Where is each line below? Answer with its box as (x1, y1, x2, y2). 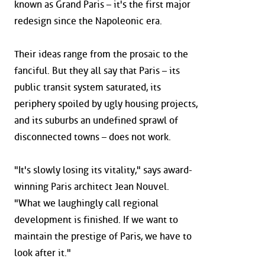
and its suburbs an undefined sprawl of (14, 115, 178, 127)
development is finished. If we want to (14, 214, 178, 226)
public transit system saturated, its (14, 82, 161, 93)
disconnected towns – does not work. (14, 131, 171, 143)
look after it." (14, 247, 71, 259)
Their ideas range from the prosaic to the (14, 49, 188, 60)
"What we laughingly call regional (14, 198, 159, 209)
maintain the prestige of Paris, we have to (14, 231, 192, 243)
